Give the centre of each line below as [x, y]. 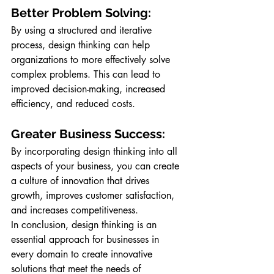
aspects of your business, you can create [97, 166]
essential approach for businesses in [87, 239]
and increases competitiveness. [75, 210]
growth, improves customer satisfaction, [94, 195]
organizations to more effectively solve [92, 60]
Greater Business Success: [90, 134]
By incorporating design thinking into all [96, 151]
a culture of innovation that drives [82, 181]
